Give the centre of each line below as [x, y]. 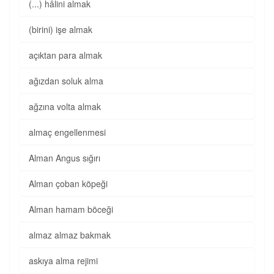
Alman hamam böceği [71, 209]
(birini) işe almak [61, 29]
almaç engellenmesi [67, 132]
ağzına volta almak [65, 106]
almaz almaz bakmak [70, 235]
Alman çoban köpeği [68, 183]
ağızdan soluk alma [66, 81]
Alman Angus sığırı [65, 158]
